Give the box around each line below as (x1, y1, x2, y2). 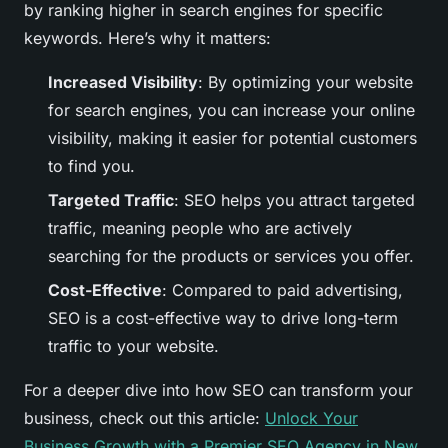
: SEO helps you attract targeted (174, 189, 415, 210)
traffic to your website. (48, 336, 219, 357)
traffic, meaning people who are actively (48, 217, 352, 238)
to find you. (48, 155, 135, 176)
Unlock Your (265, 408, 358, 429)
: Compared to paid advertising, (162, 280, 403, 301)
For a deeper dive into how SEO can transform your (24, 380, 413, 401)
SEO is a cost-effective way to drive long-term (48, 308, 398, 329)
